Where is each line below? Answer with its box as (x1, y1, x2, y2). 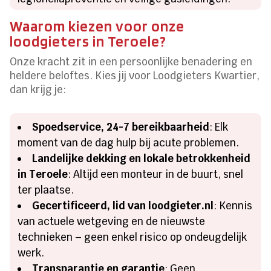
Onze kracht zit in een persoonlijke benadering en (10, 54, 253, 68)
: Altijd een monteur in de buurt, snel (68, 167, 244, 181)
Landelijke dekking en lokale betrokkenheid (32, 151, 251, 165)
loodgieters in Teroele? (10, 31, 167, 50)
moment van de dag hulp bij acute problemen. (18, 135, 240, 149)
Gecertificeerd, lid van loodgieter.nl (32, 198, 214, 212)
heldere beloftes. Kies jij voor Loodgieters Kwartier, (10, 68, 260, 82)
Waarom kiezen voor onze (10, 16, 185, 35)
